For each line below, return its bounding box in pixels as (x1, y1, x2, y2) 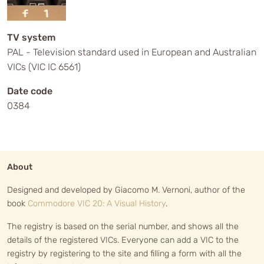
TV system (7, 32, 55, 43)
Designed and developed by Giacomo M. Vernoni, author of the (7, 185, 245, 195)
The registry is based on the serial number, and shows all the (7, 222, 239, 232)
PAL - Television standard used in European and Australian (7, 47, 256, 58)
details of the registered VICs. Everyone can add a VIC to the (7, 235, 239, 245)
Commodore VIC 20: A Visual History (28, 199, 166, 209)
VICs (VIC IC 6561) (7, 61, 81, 72)
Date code (7, 85, 52, 97)
